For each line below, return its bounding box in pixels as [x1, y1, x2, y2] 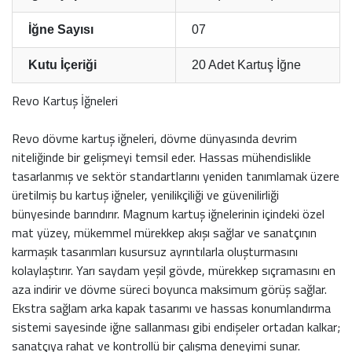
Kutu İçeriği [28, 57, 97, 71]
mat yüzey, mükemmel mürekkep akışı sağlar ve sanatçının [12, 222, 317, 242]
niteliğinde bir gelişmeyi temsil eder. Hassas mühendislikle [12, 147, 311, 167]
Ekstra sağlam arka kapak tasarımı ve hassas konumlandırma [12, 298, 331, 317]
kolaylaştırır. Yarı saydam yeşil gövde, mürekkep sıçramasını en [12, 260, 335, 280]
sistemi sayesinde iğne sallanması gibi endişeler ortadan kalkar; [12, 317, 340, 336]
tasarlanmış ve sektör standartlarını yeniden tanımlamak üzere [12, 166, 339, 185]
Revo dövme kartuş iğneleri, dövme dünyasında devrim [12, 128, 297, 148]
